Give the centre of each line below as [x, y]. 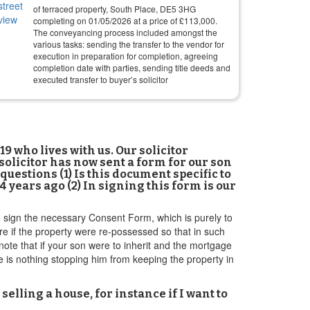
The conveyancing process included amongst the [125, 32]
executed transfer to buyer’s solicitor [101, 79]
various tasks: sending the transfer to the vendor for [129, 44]
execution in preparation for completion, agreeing [126, 56]
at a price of [155, 20]
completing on [61, 20]
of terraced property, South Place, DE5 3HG [115, 9]
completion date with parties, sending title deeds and [132, 67]
